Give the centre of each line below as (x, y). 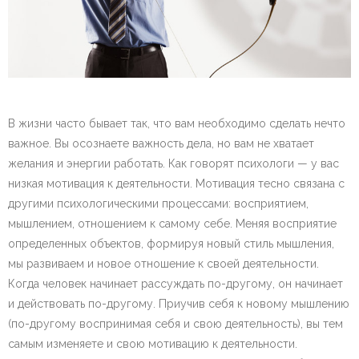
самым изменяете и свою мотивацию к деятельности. (153, 344)
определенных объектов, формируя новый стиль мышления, (171, 244)
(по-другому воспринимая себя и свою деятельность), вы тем (175, 324)
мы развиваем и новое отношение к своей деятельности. (163, 264)
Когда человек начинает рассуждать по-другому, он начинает (175, 284)
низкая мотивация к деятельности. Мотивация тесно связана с (176, 184)
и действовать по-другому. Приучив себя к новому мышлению (179, 304)
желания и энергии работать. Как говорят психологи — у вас (173, 164)
